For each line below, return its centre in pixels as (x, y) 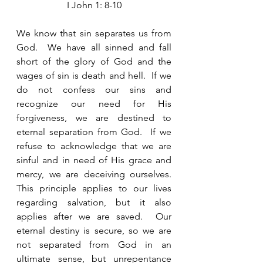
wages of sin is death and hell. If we (94, 75)
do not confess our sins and (94, 90)
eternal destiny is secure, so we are (94, 230)
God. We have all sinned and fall (94, 47)
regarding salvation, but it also (94, 202)
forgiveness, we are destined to (94, 118)
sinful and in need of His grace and (94, 160)
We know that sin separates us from (94, 33)
